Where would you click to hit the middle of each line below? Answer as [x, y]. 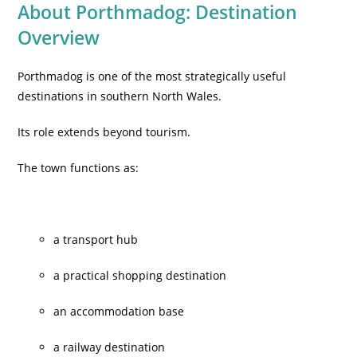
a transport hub [96, 239]
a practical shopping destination [140, 275]
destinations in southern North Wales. [120, 96]
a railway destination [110, 347]
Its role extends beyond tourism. [104, 132]
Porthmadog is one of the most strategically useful [152, 76]
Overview [59, 37]
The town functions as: [78, 168]
